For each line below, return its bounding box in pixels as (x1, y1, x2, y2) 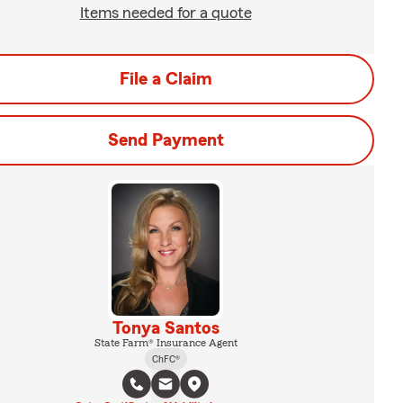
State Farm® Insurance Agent (94, 336, 237, 348)
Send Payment (107, 131, 224, 149)
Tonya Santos (112, 318, 219, 337)
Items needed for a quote (79, 4, 252, 21)
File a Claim (119, 70, 212, 88)
